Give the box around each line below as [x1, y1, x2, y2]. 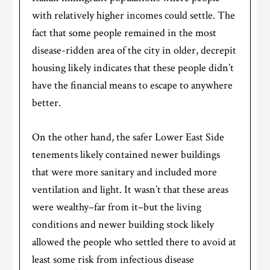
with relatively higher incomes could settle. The [32, 8, 236, 23]
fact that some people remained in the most [32, 26, 217, 40]
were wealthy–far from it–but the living [32, 200, 202, 215]
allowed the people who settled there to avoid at [32, 235, 237, 250]
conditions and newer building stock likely [32, 218, 215, 232]
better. [32, 96, 61, 110]
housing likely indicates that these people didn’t [32, 61, 234, 75]
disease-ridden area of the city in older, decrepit [32, 43, 237, 58]
